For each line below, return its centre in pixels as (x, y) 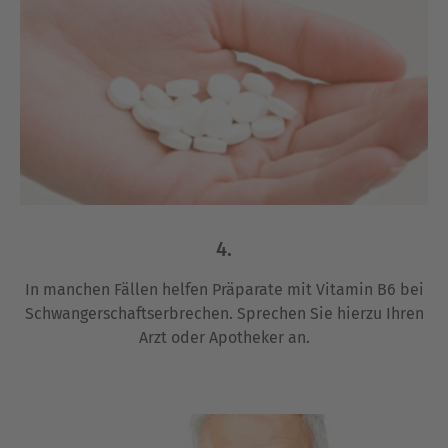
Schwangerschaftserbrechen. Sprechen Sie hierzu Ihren (224, 313)
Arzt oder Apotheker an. (224, 337)
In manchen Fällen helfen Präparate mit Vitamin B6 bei (224, 289)
